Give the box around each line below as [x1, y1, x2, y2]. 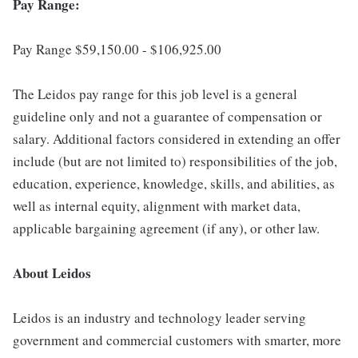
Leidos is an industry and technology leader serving [13, 308, 306, 328]
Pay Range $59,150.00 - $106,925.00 [13, 40, 221, 59]
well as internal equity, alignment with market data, [13, 197, 300, 216]
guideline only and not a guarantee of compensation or [13, 107, 322, 126]
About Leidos [13, 263, 91, 284]
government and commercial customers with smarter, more [13, 331, 341, 350]
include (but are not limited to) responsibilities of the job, [13, 152, 337, 171]
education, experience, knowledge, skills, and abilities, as [13, 174, 335, 193]
